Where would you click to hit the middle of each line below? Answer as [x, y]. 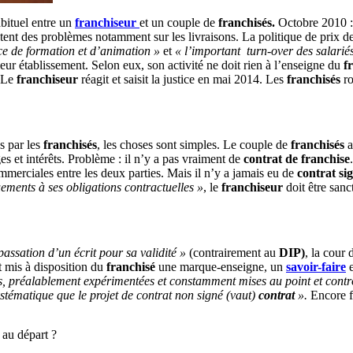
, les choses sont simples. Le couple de [194, 145]
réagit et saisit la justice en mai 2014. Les [184, 79]
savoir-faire [316, 267]
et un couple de [179, 22]
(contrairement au [231, 253]
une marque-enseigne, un [221, 267]
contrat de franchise [297, 159]
